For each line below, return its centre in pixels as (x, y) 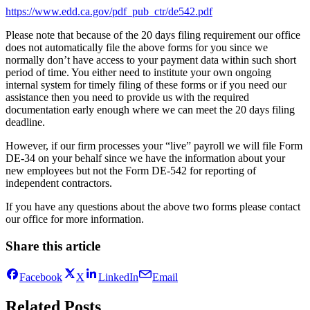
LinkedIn (118, 277)
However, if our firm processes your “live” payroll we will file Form (154, 146)
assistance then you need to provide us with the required (127, 98)
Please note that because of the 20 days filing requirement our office (153, 35)
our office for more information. (75, 219)
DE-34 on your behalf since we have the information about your (145, 158)
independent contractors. (59, 183)
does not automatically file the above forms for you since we (137, 48)
